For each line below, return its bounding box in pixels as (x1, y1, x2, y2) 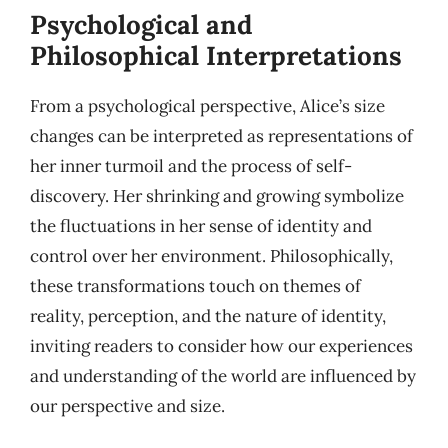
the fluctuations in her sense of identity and (30, 214, 372, 237)
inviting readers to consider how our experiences (30, 334, 413, 357)
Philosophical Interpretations (30, 38, 402, 72)
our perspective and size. (30, 394, 225, 417)
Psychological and (30, 7, 253, 41)
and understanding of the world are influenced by (30, 364, 416, 387)
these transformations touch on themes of (30, 274, 361, 297)
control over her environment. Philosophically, (30, 244, 393, 267)
